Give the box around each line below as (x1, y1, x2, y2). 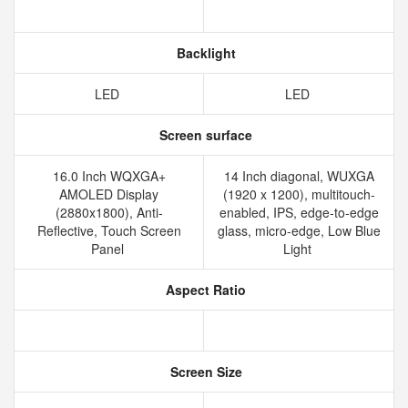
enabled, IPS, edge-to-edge (219, 203, 379, 221)
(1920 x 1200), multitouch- (222, 185, 375, 203)
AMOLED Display (59, 185, 158, 203)
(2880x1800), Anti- (55, 203, 163, 221)
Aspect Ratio (162, 280, 246, 299)
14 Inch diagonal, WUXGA (223, 167, 374, 185)
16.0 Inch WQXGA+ (52, 167, 166, 185)
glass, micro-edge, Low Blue (217, 221, 381, 240)
